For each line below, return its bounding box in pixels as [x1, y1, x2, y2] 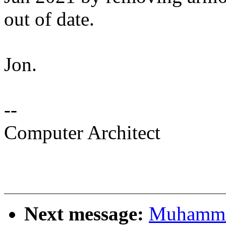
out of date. [4, 8, 94, 30]
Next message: [24, 203, 149, 225]
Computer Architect [4, 122, 160, 144]
